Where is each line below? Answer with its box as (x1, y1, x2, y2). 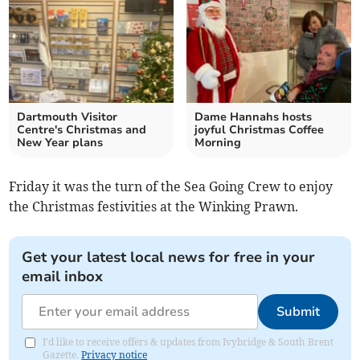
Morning (194, 135, 241, 151)
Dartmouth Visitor (17, 109, 118, 125)
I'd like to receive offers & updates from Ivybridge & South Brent (43, 336, 334, 349)
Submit (276, 303, 320, 321)
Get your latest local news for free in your (22, 247, 316, 268)
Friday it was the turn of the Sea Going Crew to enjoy (9, 178, 333, 195)
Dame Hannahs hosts (194, 109, 312, 125)
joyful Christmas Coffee (194, 122, 324, 138)
